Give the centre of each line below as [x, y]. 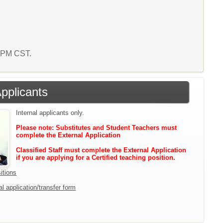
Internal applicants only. [50, 113]
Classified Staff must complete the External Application [101, 150]
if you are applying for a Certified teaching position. [96, 158]
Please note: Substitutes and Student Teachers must [97, 128]
